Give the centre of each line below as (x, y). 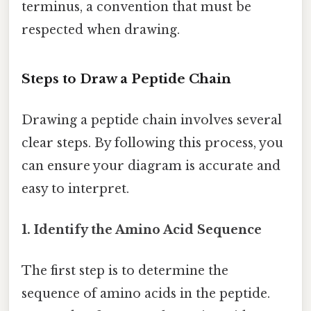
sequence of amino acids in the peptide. (146, 294)
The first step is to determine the (125, 271)
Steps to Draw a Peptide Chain (126, 78)
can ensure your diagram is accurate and (151, 166)
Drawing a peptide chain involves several (152, 120)
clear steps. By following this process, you (152, 143)
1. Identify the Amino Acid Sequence (142, 230)
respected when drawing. (101, 30)
